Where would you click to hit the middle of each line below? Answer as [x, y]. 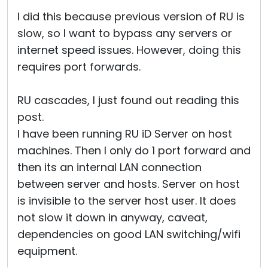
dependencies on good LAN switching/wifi [129, 234]
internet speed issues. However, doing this [129, 50]
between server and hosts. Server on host [129, 184]
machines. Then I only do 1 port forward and [134, 150]
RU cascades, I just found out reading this [128, 100]
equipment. [47, 251]
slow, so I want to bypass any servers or [125, 33]
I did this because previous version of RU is [131, 16]
